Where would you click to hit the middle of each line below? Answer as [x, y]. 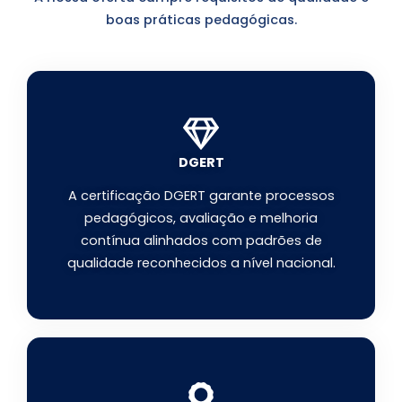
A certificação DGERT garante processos [201, 195]
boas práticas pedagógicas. [201, 20]
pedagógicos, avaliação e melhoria [201, 218]
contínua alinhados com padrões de [201, 240]
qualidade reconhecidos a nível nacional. [201, 262]
